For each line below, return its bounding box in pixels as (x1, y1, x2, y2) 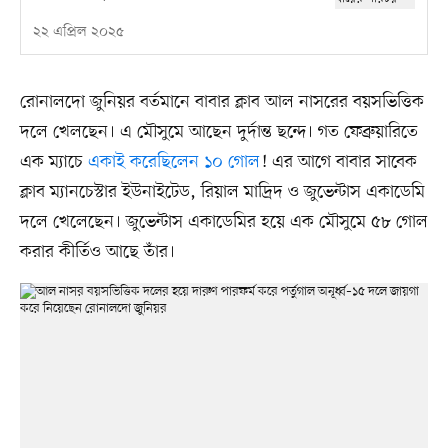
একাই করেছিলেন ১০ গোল (87, 149, 260, 174)
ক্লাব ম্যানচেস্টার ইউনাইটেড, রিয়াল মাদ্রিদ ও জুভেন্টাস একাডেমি (19, 179, 425, 204)
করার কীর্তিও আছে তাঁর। (19, 239, 175, 264)
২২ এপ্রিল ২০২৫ (32, 22, 124, 42)
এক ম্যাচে (19, 149, 88, 174)
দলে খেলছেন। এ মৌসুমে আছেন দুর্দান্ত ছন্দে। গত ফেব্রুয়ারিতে (19, 119, 418, 144)
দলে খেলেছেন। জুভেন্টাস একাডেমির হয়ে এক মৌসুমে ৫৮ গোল (19, 209, 428, 234)
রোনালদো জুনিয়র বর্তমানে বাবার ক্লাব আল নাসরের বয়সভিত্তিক (19, 89, 424, 114)
